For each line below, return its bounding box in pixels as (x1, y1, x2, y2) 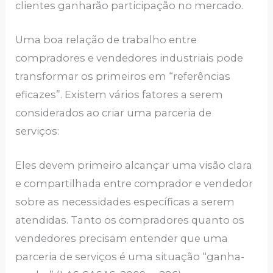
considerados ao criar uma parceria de (15, 106, 212, 119)
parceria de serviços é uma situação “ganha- (15, 250, 245, 263)
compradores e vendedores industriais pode (15, 51, 244, 64)
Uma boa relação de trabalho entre (15, 33, 197, 46)
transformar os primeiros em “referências (15, 69, 231, 82)
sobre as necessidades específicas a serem (15, 196, 235, 208)
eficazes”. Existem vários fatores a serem (15, 88, 224, 101)
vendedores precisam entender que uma (15, 232, 229, 244)
